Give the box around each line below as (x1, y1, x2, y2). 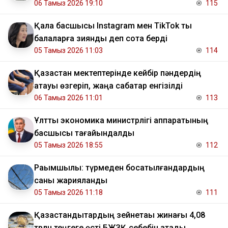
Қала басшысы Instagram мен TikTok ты (34, 21, 192, 31)
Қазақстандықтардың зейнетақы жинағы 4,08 (34, 210, 205, 220)
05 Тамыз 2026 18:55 (34, 141, 103, 150)
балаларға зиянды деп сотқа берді (34, 34, 167, 44)
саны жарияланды (34, 176, 107, 186)
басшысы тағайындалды (34, 128, 134, 138)
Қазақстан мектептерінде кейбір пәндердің (34, 68, 201, 78)
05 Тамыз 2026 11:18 (34, 188, 103, 197)
